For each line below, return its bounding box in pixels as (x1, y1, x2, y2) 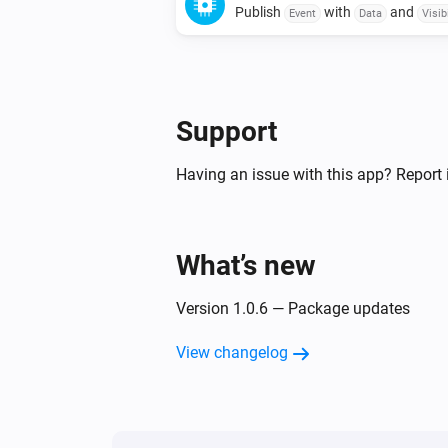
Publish (235, 3, 284, 20)
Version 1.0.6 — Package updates (176, 298, 410, 318)
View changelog (176, 342, 288, 362)
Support (176, 114, 277, 148)
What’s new (176, 248, 316, 282)
